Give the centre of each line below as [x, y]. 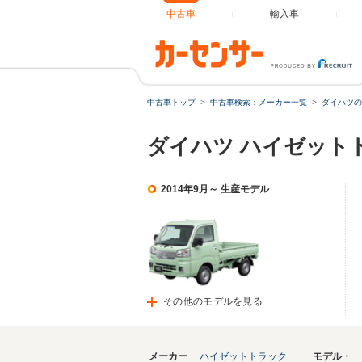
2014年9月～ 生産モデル [215, 189]
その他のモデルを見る [213, 301]
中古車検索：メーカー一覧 [259, 102]
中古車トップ [171, 102]
